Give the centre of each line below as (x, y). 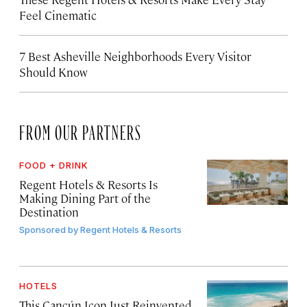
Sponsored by (49, 229)
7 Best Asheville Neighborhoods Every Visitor (135, 56)
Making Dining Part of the (85, 198)
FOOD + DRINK (54, 165)
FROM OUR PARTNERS (81, 129)
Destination (49, 211)
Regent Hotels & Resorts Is (88, 184)
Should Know (53, 72)
